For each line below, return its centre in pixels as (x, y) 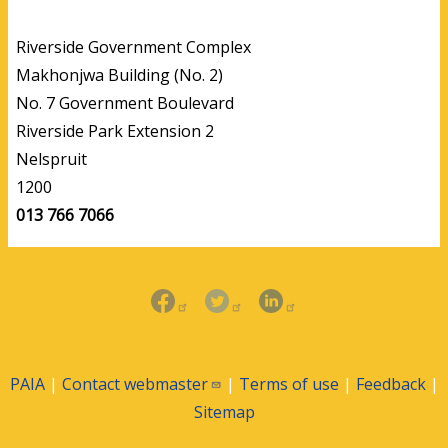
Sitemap (224, 412)
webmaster (165, 384)
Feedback (390, 384)
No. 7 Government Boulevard (125, 103)
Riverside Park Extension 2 (117, 131)
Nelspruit (51, 159)
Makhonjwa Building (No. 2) (121, 75)
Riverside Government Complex (135, 47)
